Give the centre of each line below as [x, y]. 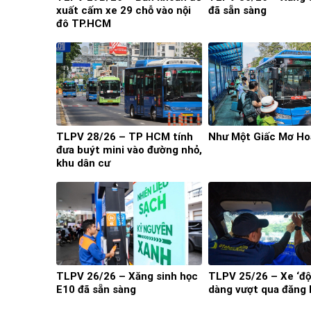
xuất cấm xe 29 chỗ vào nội [124, 11]
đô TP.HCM [84, 24]
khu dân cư [83, 163]
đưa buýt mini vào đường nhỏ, [129, 150]
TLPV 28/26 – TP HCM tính [125, 137]
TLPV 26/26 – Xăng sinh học [127, 277]
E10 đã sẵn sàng [96, 290]
